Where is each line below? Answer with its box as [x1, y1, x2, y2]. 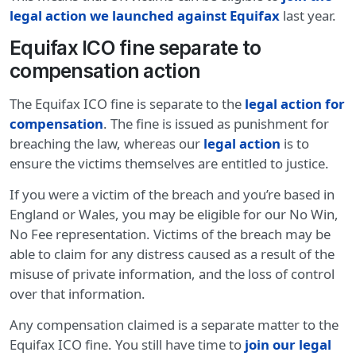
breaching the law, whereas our [10, 134, 203, 153]
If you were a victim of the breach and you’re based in [10, 185, 335, 204]
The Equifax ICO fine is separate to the [10, 95, 245, 114]
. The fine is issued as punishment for [103, 114, 329, 133]
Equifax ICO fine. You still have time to [10, 335, 245, 354]
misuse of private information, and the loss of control [10, 265, 335, 284]
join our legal [245, 335, 331, 354]
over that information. [10, 284, 145, 304]
